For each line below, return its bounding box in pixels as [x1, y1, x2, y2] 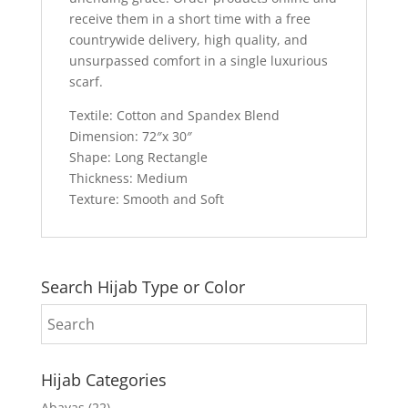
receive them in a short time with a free [68, 9, 311, 27]
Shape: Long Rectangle [68, 148, 208, 166]
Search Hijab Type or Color [40, 275, 245, 298]
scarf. [68, 72, 103, 90]
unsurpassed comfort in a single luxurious [68, 51, 328, 69]
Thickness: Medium [68, 168, 188, 187]
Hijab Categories [40, 368, 167, 391]
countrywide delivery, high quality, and [68, 30, 308, 48]
